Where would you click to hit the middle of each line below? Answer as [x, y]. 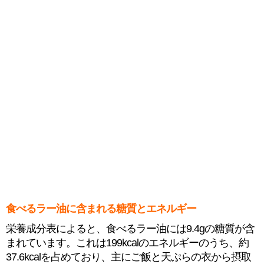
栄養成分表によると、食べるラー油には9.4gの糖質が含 [130, 229]
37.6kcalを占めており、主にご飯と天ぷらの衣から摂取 [128, 257]
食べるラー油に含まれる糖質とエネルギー [101, 209]
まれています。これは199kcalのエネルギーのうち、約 [127, 243]
